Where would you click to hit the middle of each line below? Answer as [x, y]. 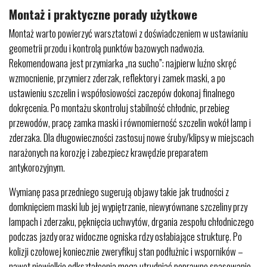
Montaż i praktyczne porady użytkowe [103, 14]
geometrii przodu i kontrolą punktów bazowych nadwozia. [107, 48]
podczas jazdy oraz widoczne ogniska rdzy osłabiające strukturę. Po [125, 236]
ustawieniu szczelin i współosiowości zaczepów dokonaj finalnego [122, 93]
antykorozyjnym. [37, 167]
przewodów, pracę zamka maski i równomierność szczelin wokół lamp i [130, 122]
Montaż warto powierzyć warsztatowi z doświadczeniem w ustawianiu [128, 33]
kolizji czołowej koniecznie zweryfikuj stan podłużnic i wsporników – [126, 251]
